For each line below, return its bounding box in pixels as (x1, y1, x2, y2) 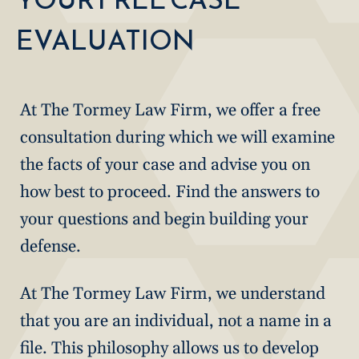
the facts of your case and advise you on (20, 154, 310, 175)
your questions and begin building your (20, 208, 309, 230)
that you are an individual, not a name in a (20, 310, 332, 332)
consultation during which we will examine (20, 127, 335, 148)
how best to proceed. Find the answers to (20, 181, 320, 203)
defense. (20, 236, 81, 257)
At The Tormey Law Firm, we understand (20, 283, 325, 305)
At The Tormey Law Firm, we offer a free (20, 99, 321, 121)
